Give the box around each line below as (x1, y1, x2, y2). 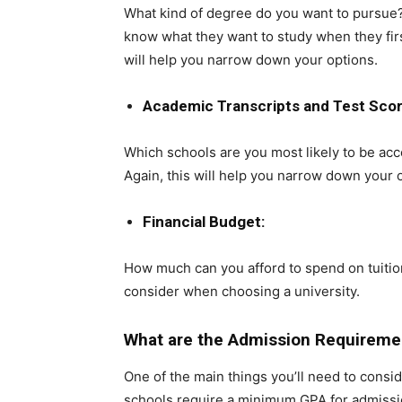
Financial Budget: (143, 213, 265, 231)
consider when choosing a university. (124, 283, 360, 300)
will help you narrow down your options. (124, 51, 378, 68)
